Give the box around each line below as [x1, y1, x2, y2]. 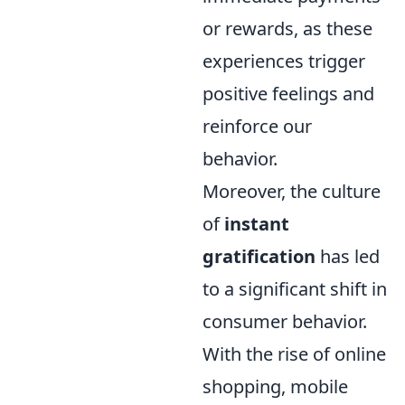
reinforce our [202, 113, 312, 138]
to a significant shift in [202, 276, 387, 301]
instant [224, 211, 289, 236]
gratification [202, 243, 316, 268]
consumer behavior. [202, 308, 367, 334]
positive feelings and [202, 80, 374, 106]
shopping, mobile [202, 373, 348, 399]
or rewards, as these [202, 15, 372, 41]
